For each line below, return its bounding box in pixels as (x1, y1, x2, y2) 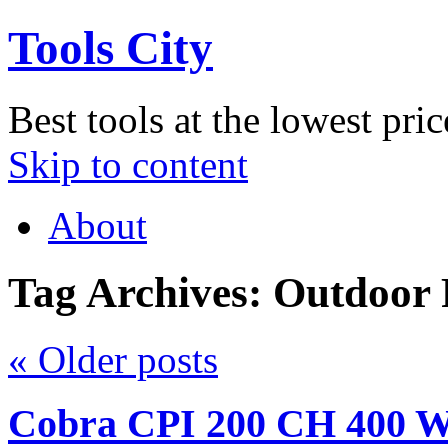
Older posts (28, 337, 218, 381)
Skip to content (8, 142, 248, 186)
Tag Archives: (8, 268, 273, 316)
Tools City (8, 22, 213, 75)
